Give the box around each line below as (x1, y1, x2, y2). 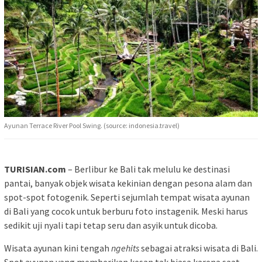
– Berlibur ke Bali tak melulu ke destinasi (68, 163, 230, 175)
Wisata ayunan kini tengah (4, 242, 111, 254)
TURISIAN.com (4, 163, 68, 175)
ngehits (111, 242, 139, 254)
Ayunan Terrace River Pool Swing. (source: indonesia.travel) (4, 120, 180, 130)
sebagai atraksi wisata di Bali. (139, 242, 258, 254)
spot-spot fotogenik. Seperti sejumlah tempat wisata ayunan (4, 191, 250, 203)
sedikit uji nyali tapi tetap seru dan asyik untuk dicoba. (4, 219, 218, 231)
